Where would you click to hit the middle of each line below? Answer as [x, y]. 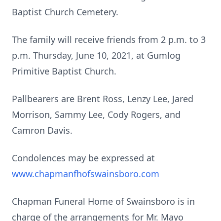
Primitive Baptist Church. [64, 71]
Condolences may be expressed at [83, 158]
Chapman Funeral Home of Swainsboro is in [103, 201]
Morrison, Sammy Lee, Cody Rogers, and [96, 114]
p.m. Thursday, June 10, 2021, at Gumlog [96, 55]
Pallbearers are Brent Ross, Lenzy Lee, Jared [103, 99]
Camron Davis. [42, 130]
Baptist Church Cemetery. [65, 12]
